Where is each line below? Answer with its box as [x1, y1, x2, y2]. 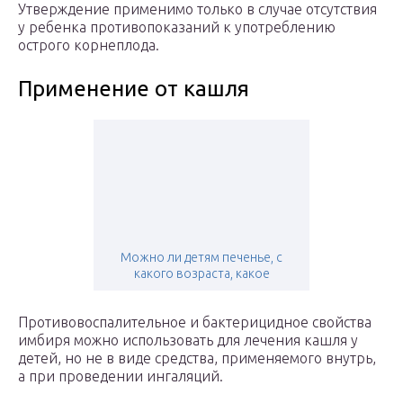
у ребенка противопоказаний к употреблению [18, 19, 336, 36]
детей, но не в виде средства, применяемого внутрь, [18, 350, 376, 367]
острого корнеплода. [18, 37, 159, 54]
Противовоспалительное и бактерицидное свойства [18, 314, 372, 331]
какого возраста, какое [133, 266, 270, 282]
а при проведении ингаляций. [18, 368, 223, 385]
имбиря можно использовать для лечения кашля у [18, 332, 358, 349]
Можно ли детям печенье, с [121, 250, 282, 265]
